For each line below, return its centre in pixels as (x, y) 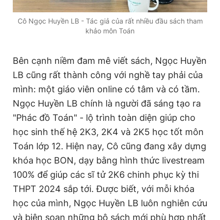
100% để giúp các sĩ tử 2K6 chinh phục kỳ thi (106, 175)
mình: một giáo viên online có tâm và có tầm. (106, 89)
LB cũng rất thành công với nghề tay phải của (108, 75)
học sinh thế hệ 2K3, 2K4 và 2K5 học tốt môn (108, 132)
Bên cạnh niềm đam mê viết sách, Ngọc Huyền (110, 61)
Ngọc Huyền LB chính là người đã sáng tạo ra (107, 104)
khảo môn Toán (110, 31)
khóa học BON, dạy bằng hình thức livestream (109, 161)
